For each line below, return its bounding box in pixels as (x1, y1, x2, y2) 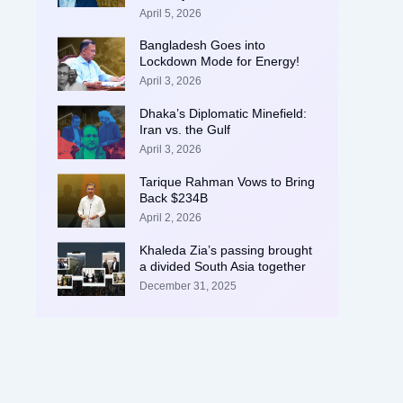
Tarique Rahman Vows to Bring (139, 175, 315, 190)
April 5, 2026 (139, 7, 201, 21)
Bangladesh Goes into (139, 38, 265, 53)
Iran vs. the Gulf (139, 122, 230, 138)
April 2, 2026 (139, 211, 201, 225)
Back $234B (139, 191, 208, 206)
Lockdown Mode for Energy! (139, 54, 300, 69)
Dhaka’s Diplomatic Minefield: (139, 106, 307, 121)
